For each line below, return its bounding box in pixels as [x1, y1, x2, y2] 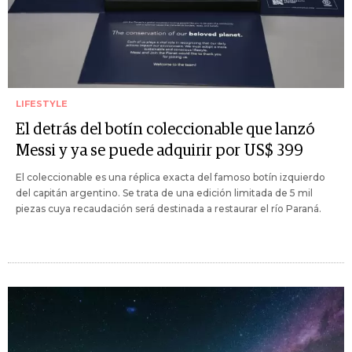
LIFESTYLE [16, 98, 68, 110]
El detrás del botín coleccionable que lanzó [16, 122, 314, 138]
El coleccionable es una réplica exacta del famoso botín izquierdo [16, 171, 325, 184]
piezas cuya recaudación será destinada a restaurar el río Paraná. [16, 203, 321, 215]
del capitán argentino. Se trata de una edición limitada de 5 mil [16, 187, 313, 200]
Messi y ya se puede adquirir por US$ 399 [16, 143, 303, 159]
